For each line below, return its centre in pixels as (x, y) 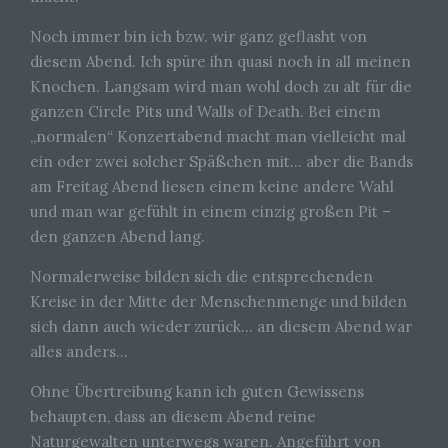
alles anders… (79, 351)
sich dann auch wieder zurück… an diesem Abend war (221, 326)
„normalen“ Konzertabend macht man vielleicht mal (218, 136)
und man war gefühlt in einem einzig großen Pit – (210, 211)
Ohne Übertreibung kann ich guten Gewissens (197, 391)
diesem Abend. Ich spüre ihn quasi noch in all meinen (220, 61)
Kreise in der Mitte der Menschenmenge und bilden (218, 301)
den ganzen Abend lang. (117, 236)
